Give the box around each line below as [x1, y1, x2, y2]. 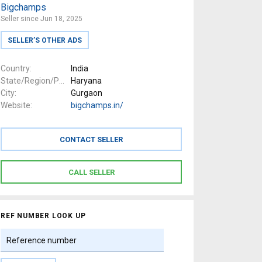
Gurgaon [71, 88, 102, 98]
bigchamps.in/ [71, 101, 123, 110]
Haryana [71, 76, 102, 85]
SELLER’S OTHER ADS [8, 36, 82, 44]
